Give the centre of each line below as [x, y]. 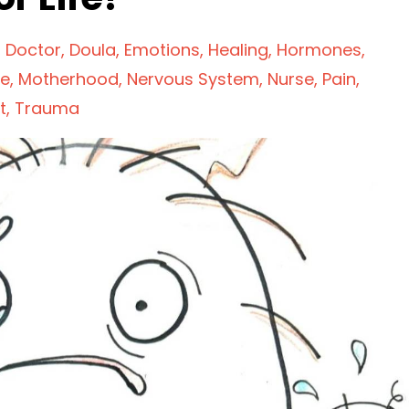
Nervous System [193, 79]
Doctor [33, 50]
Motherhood [68, 79]
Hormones [319, 50]
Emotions [162, 50]
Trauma [47, 108]
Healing [238, 50]
